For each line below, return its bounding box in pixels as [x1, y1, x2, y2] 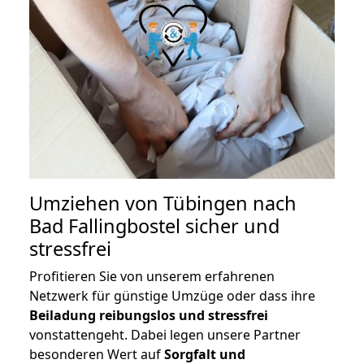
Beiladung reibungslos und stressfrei [29, 306, 268, 325]
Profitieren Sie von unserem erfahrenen [29, 267, 275, 286]
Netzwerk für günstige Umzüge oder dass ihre [29, 287, 315, 305]
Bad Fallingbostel [29, 213, 180, 240]
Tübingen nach [163, 190, 297, 217]
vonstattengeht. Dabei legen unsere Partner [29, 326, 301, 344]
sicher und [180, 213, 279, 240]
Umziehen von [29, 190, 163, 217]
